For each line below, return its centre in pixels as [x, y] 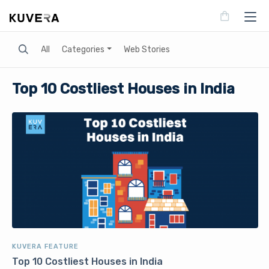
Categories [83, 50]
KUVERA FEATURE [45, 247]
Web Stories [147, 50]
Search [24, 45]
